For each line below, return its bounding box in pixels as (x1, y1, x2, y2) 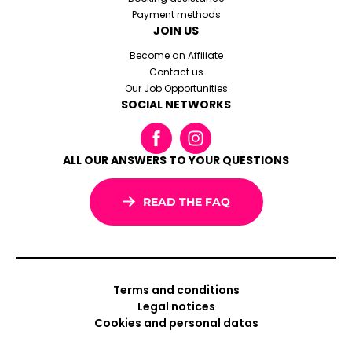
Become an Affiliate (129, 48, 223, 62)
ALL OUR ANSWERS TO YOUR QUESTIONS (63, 152, 289, 168)
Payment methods (131, 7, 221, 21)
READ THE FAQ (142, 194, 230, 209)
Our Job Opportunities (124, 81, 228, 95)
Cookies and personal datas (93, 315, 258, 332)
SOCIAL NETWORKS (121, 96, 231, 112)
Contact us (148, 64, 203, 79)
